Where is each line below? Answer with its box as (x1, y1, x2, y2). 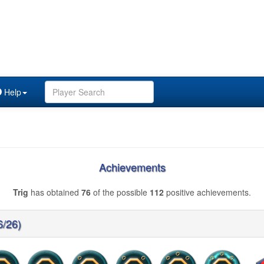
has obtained (28, 186, 81, 198)
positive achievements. (164, 186, 251, 198)
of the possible (91, 186, 150, 198)
